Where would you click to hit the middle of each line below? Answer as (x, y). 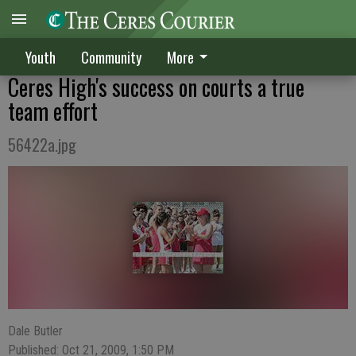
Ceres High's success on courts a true (156, 87)
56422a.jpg (42, 145)
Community (111, 57)
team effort (53, 111)
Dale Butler (35, 331)
